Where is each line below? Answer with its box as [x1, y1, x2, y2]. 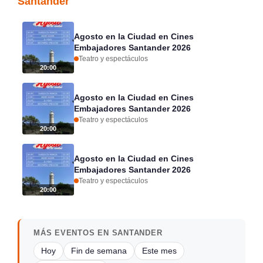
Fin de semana [71, 246, 127, 255]
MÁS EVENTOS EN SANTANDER [33, 228, 163, 237]
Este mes [142, 246, 177, 255]
